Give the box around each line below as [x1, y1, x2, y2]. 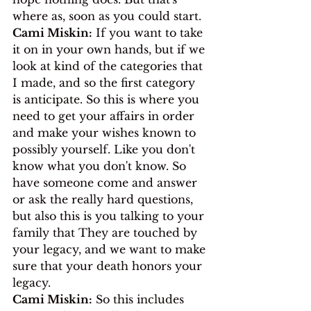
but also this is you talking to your [12, 208, 208, 223]
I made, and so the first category [12, 75, 199, 90]
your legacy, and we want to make [12, 242, 209, 256]
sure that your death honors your [12, 258, 205, 273]
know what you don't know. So [12, 158, 190, 173]
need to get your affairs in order [12, 108, 198, 123]
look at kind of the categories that [12, 58, 206, 73]
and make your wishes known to [12, 125, 199, 140]
